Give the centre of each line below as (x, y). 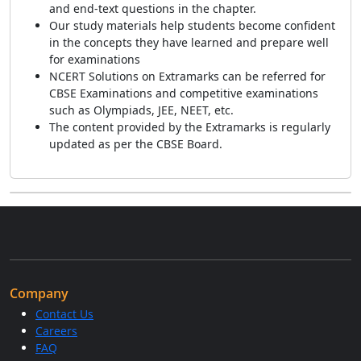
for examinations (95, 59)
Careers (56, 331)
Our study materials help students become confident (192, 25)
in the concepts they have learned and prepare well (189, 42)
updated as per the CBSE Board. (136, 144)
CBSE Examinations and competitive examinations (184, 93)
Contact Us (64, 314)
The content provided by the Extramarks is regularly (190, 127)
